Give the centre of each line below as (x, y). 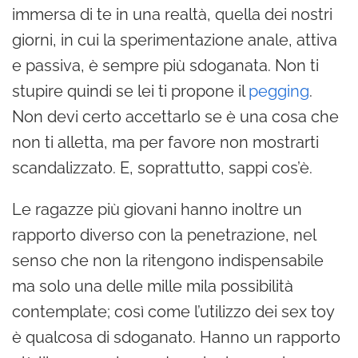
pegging (279, 91)
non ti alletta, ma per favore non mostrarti (165, 142)
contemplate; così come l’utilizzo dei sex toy (173, 311)
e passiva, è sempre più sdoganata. (143, 65)
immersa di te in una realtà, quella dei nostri (172, 14)
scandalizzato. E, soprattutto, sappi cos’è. (162, 167)
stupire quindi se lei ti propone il (130, 91)
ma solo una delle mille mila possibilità (153, 286)
